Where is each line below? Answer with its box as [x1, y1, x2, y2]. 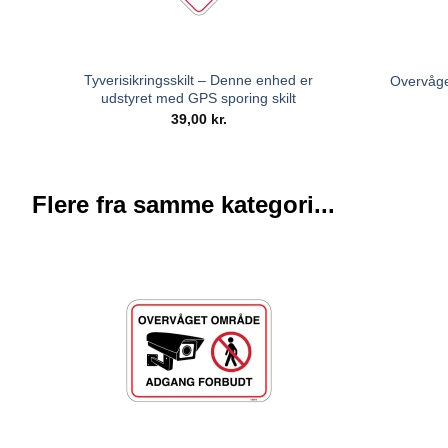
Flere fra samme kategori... [32, 190, 335, 218]
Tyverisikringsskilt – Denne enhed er [84, 72, 314, 89]
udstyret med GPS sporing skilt [101, 90, 297, 107]
